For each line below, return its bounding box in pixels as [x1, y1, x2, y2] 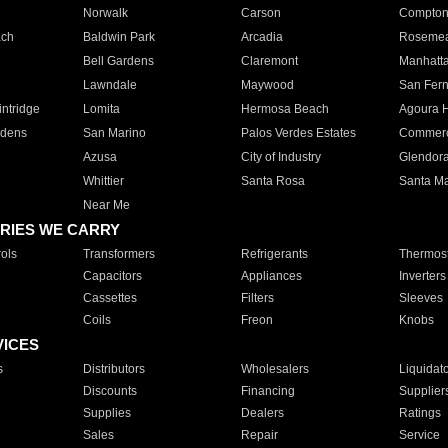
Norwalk [82, 6, 128, 20]
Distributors [82, 362, 145, 376]
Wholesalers [240, 362, 309, 376]
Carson [240, 6, 281, 20]
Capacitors [82, 269, 142, 283]
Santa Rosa [240, 174, 305, 188]
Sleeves [398, 291, 443, 305]
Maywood [240, 78, 294, 92]
